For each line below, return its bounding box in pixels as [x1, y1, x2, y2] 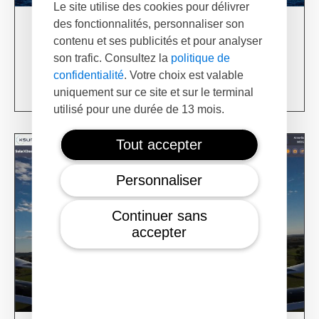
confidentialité [53, 69, 124, 81]
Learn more [229, 78, 284, 89]
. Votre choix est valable [123, 69, 244, 81]
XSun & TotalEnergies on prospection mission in [35, 43, 261, 53]
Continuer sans [111, 208, 207, 224]
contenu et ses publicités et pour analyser [53, 35, 262, 47]
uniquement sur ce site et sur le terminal [53, 86, 253, 98]
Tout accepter [116, 137, 203, 152]
